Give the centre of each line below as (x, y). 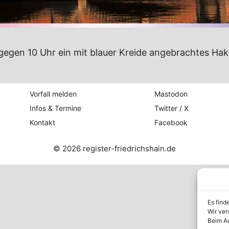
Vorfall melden (53, 94)
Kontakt (43, 123)
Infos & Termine (56, 108)
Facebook (171, 123)
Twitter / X (171, 108)
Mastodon (171, 94)
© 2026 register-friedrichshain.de (114, 149)
